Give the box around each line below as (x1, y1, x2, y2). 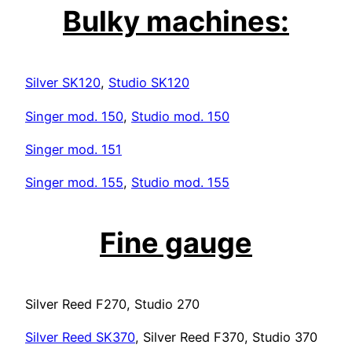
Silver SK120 (25, 75, 101, 91)
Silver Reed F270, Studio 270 (25, 296, 200, 313)
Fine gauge (100, 225, 252, 261)
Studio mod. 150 (131, 108, 229, 124)
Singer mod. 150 (25, 108, 123, 124)
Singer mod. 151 (25, 141, 122, 157)
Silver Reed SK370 (25, 329, 135, 346)
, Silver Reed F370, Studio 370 (135, 329, 317, 346)
